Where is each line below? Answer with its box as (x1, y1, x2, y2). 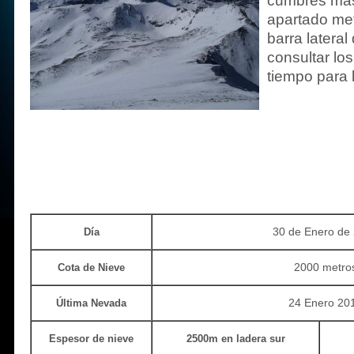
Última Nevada (56, 296, 126, 309)
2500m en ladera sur (186, 332, 285, 345)
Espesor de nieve (49, 332, 134, 345)
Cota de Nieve (58, 261, 125, 273)
